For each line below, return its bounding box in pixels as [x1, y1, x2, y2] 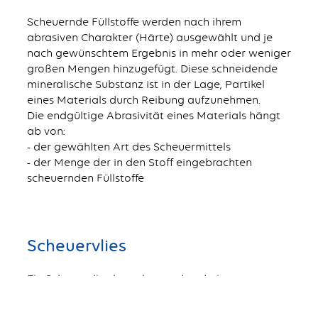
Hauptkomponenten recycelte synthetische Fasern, [26, 287, 290, 302]
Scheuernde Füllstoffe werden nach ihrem [26, 14, 241, 28]
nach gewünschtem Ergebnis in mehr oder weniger [26, 45, 291, 60]
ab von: [26, 124, 65, 138]
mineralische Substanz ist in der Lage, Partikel [26, 77, 265, 91]
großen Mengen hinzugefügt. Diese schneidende [26, 61, 278, 75]
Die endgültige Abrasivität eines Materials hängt [26, 108, 280, 122]
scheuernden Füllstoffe [26, 170, 144, 185]
